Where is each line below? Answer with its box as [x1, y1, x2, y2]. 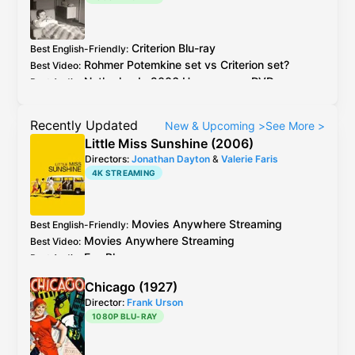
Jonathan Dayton [132, 153, 210, 165]
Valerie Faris [221, 153, 278, 165]
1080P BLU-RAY [92, 311, 158, 321]
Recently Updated [30, 117, 138, 133]
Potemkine [127, 58, 181, 71]
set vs [181, 58, 220, 71]
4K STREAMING [92, 168, 155, 177]
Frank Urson [127, 296, 183, 308]
